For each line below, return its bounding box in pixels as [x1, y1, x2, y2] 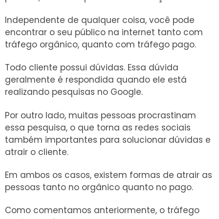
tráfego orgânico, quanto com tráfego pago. [5, 39, 196, 51]
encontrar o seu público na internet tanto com [5, 26, 203, 39]
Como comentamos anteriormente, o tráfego [5, 204, 199, 216]
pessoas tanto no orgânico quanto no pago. [5, 181, 193, 193]
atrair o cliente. [5, 146, 68, 158]
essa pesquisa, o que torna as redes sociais [5, 121, 191, 133]
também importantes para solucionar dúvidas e [5, 133, 211, 146]
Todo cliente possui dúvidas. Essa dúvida [5, 62, 178, 74]
